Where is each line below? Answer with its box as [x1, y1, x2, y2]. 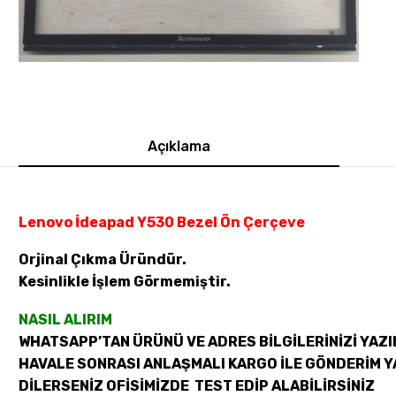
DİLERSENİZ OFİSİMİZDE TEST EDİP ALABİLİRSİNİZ [19, 377, 375, 394]
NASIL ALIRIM [19, 310, 112, 328]
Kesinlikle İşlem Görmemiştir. [19, 273, 231, 291]
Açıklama [148, 137, 211, 155]
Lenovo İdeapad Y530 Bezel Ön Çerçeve [19, 213, 305, 231]
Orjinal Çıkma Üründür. [19, 251, 187, 269]
